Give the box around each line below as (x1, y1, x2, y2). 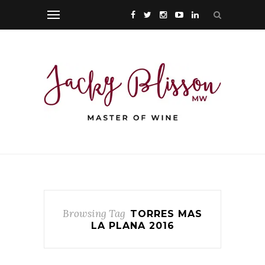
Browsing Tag (63, 206, 125, 220)
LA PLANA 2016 (91, 219, 174, 231)
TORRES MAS (130, 208, 202, 219)
